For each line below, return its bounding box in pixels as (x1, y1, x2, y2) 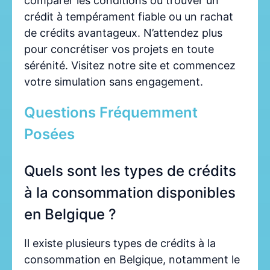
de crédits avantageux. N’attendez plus (24, 27, 222, 40)
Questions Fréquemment (24, 104, 198, 122)
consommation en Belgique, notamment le (24, 253, 240, 266)
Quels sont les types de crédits (24, 162, 236, 180)
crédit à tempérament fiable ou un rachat (24, 10, 233, 24)
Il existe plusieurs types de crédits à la (24, 237, 216, 250)
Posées (24, 125, 75, 143)
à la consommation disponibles (24, 184, 236, 202)
